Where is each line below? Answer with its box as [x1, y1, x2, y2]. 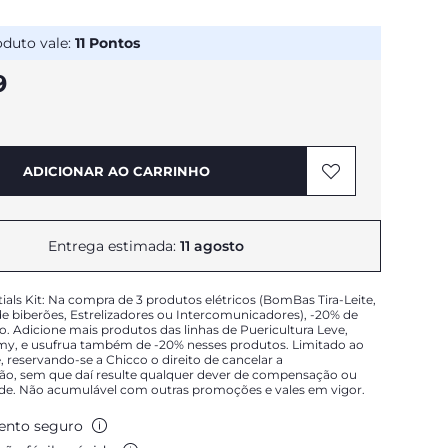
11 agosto [180, 237, 244, 255]
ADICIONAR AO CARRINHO [22, 163, 210, 179]
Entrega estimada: [48, 237, 180, 255]
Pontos [85, 34, 140, 52]
